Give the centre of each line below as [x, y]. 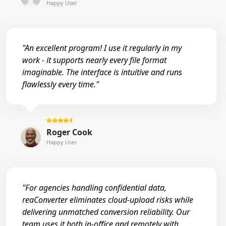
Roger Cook [69, 132]
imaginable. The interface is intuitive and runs [102, 72]
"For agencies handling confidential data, [94, 187]
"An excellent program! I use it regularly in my [102, 48]
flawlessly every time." [61, 84]
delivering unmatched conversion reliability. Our [106, 212]
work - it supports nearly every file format [94, 60]
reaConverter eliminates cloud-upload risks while [108, 200]
